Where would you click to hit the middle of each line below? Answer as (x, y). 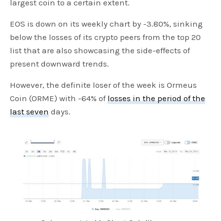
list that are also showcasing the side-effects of (100, 50)
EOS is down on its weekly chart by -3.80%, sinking (107, 23)
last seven (30, 111)
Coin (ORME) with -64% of (59, 98)
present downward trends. (60, 63)
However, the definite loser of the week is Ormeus (104, 85)
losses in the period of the (157, 98)
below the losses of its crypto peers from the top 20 (106, 37)
